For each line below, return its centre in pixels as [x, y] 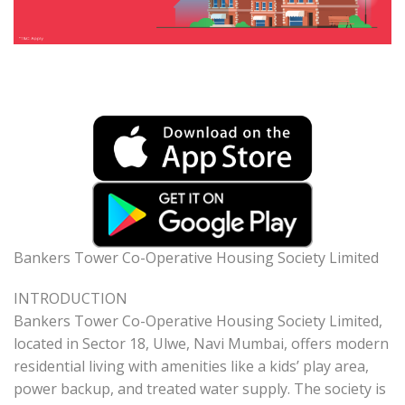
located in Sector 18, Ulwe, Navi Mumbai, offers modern [201, 344]
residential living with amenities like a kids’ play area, [191, 367]
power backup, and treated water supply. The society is [200, 389]
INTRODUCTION [71, 299]
